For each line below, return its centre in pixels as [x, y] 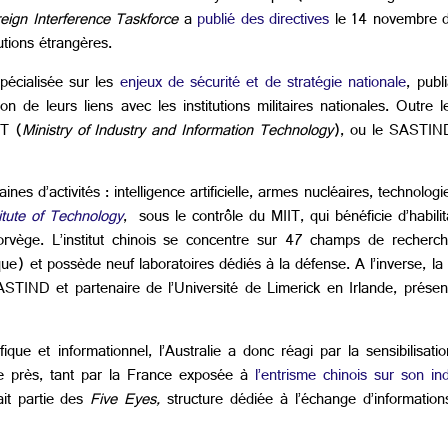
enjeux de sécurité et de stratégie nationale [263, 84]
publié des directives [263, 22]
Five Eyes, [125, 401]
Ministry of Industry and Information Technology [177, 132]
